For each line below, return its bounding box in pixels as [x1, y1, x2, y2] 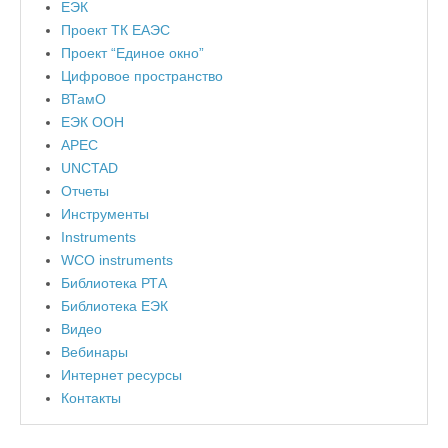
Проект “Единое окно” [61, 45, 204, 62]
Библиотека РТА [61, 275, 167, 292]
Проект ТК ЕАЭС [61, 22, 170, 39]
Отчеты [61, 183, 109, 200]
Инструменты [61, 206, 149, 223]
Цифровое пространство [61, 68, 223, 85]
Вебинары [61, 344, 128, 361]
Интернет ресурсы [61, 367, 182, 384]
